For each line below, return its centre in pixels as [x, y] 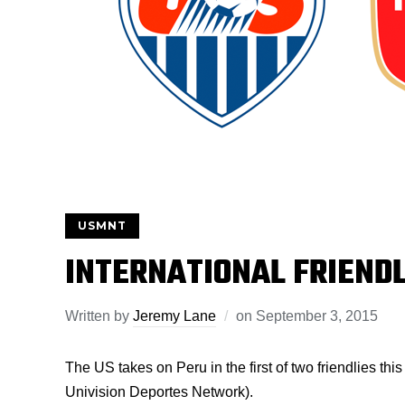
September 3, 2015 [317, 316]
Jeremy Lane [174, 316]
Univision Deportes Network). [159, 392]
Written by [99, 316]
